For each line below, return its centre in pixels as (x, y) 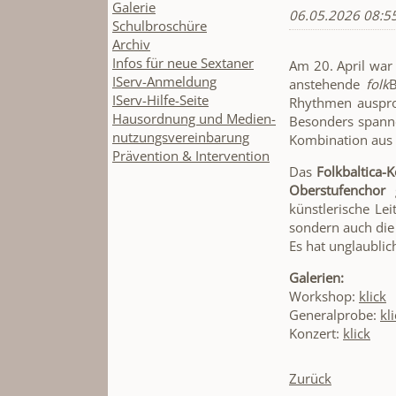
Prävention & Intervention (191, 156)
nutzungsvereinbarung (181, 137)
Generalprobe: (335, 314)
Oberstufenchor (337, 190)
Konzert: (316, 333)
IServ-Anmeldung (164, 82)
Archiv (131, 45)
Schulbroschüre (160, 26)
